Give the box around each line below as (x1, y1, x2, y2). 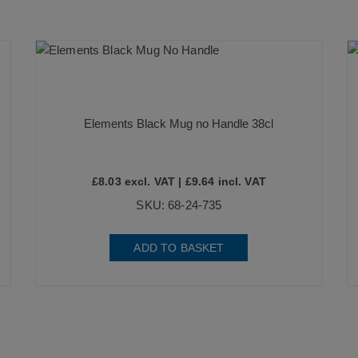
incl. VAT (214, 174, 266, 188)
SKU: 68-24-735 (136, 197, 222, 212)
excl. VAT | (121, 174, 185, 188)
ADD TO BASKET (133, 241, 225, 254)
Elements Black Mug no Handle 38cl (84, 116, 274, 130)
